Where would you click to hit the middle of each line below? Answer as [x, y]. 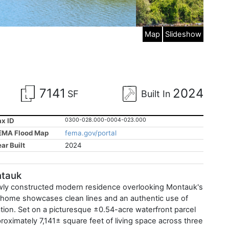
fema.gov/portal [91, 133]
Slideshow [183, 34]
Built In [156, 94]
